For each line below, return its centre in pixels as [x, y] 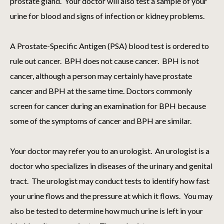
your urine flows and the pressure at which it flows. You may [111, 196]
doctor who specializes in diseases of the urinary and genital [111, 166]
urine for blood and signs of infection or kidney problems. [108, 16]
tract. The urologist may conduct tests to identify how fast [110, 181]
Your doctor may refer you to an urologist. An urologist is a [110, 151]
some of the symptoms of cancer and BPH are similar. [101, 121]
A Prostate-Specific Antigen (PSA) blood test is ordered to [109, 46]
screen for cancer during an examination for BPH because [108, 106]
